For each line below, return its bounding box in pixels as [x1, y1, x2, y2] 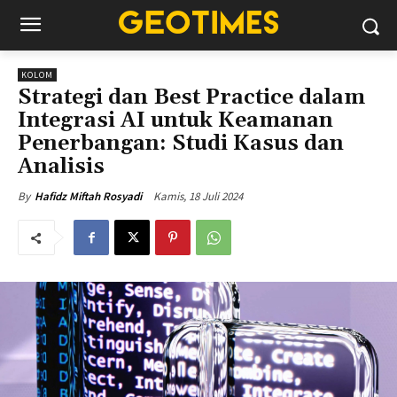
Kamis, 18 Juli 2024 [153, 188, 243, 204]
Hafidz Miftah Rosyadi [35, 189, 142, 204]
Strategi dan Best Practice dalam [18, 84, 365, 111]
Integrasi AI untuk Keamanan [18, 107, 333, 134]
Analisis [18, 153, 105, 180]
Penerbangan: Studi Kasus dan [18, 130, 344, 157]
